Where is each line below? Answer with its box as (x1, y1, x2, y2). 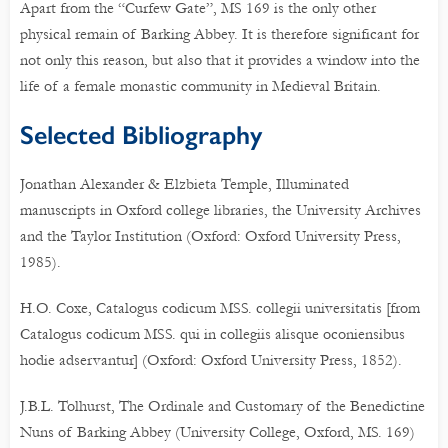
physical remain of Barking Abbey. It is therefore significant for (20, 24, 419, 43)
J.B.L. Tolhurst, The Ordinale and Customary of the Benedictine (20, 396, 425, 415)
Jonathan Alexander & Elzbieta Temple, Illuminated (20, 174, 349, 193)
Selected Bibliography (20, 118, 262, 151)
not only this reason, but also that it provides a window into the (20, 50, 420, 69)
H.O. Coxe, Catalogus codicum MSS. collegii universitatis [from (20, 298, 420, 317)
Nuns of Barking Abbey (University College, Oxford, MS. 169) (20, 422, 415, 441)
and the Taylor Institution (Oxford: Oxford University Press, (20, 226, 401, 245)
